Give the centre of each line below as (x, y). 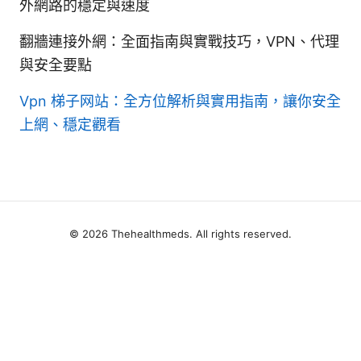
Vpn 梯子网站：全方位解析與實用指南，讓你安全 (180, 101)
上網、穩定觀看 (70, 124)
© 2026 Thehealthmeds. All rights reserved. (180, 233)
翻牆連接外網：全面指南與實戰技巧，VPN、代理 (179, 41)
